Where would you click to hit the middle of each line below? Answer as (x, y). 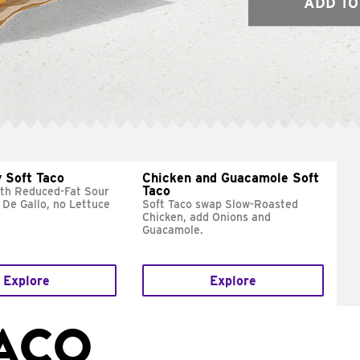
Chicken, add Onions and (207, 217)
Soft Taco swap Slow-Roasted (221, 204)
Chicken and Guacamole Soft (231, 178)
